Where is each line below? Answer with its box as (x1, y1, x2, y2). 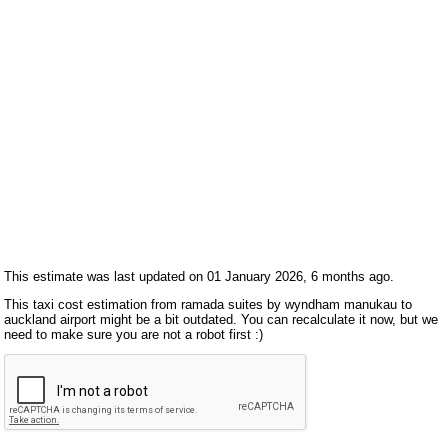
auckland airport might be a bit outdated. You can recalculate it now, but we (4, 311, 439, 327)
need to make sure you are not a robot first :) (4, 326, 264, 342)
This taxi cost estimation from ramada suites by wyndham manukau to (4, 296, 413, 312)
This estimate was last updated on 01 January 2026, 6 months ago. (4, 268, 395, 284)
